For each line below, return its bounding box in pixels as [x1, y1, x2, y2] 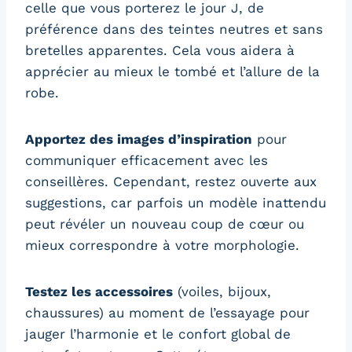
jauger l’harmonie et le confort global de [25, 325, 291, 342]
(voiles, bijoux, [173, 283, 271, 299]
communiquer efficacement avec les [25, 152, 268, 168]
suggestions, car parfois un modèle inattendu [25, 194, 326, 211]
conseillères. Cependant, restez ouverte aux [25, 173, 317, 189]
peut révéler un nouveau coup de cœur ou [25, 215, 304, 232]
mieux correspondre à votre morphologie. [25, 236, 299, 253]
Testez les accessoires [25, 283, 173, 299]
